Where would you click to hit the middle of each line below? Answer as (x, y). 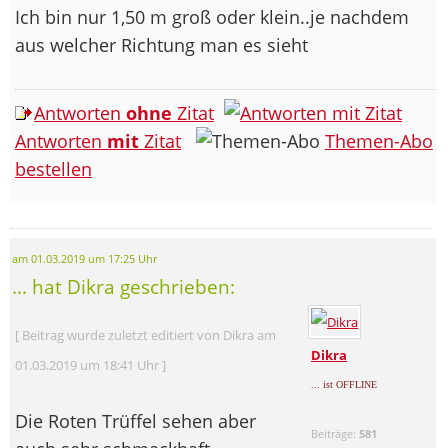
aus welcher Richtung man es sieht (164, 44)
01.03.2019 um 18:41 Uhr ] (90, 364)
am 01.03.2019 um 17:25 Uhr (84, 258)
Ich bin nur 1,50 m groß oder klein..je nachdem (212, 16)
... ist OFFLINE (344, 384)
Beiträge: (335, 433)
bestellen (53, 168)
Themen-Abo (379, 140)
